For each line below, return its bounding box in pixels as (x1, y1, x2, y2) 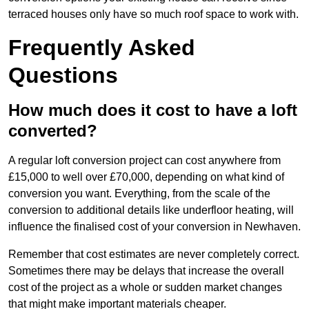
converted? (8, 121, 97, 141)
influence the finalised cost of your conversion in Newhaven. (8, 221, 301, 233)
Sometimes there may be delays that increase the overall (8, 265, 284, 277)
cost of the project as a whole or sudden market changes (8, 281, 282, 294)
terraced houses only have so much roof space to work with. (8, 8, 299, 21)
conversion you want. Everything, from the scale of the (8, 188, 270, 200)
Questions (8, 63, 118, 88)
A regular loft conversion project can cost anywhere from (8, 154, 281, 167)
